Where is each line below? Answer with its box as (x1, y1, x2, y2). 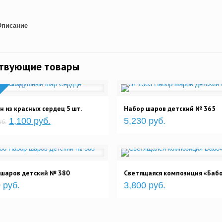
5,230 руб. (123, 116, 166, 126)
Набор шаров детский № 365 (123, 104, 216, 113)
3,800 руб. (123, 180, 166, 191)
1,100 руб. (8, 116, 51, 126)
